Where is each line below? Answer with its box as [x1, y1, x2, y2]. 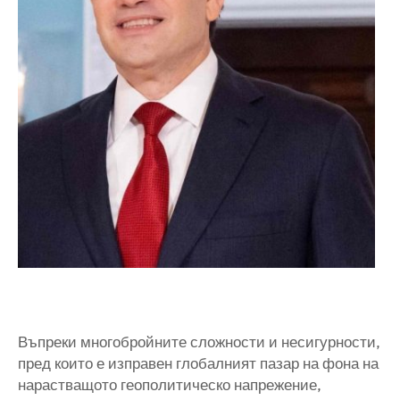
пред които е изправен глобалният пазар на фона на [18, 354, 379, 373]
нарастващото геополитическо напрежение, [18, 375, 321, 395]
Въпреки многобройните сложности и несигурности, [18, 332, 380, 352]
